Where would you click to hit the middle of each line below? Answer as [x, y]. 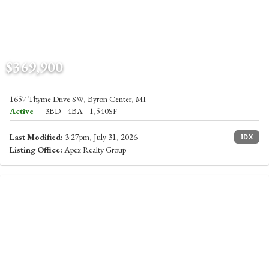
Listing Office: [36, 150]
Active [22, 111]
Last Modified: [36, 137]
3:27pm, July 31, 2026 [100, 137]
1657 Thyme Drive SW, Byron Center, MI [78, 99]
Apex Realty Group [94, 150]
